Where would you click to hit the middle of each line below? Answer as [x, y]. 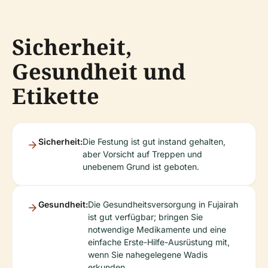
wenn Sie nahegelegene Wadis [148, 255]
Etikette [56, 96]
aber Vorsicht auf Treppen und [142, 154]
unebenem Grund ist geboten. [141, 167]
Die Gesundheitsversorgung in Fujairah [163, 204]
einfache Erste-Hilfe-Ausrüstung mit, [159, 242]
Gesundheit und [99, 71]
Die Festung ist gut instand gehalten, [154, 141]
